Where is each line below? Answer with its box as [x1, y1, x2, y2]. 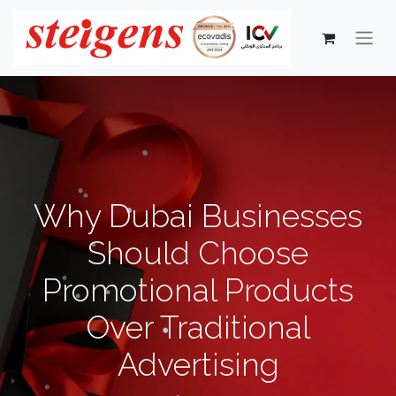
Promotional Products [42, 271, 354, 309]
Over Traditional [86, 308, 310, 346]
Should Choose [88, 234, 308, 272]
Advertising [117, 346, 279, 384]
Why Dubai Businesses [34, 197, 362, 235]
